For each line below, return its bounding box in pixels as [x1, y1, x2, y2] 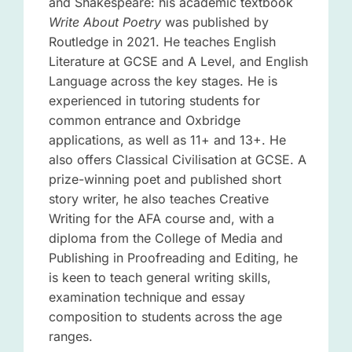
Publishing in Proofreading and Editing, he [48, 250, 298, 266]
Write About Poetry [48, 14, 165, 31]
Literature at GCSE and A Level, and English [48, 53, 308, 70]
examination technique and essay [48, 289, 245, 306]
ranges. [48, 328, 93, 345]
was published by [164, 14, 269, 31]
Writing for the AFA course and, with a [48, 211, 274, 227]
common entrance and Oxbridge [48, 112, 240, 129]
